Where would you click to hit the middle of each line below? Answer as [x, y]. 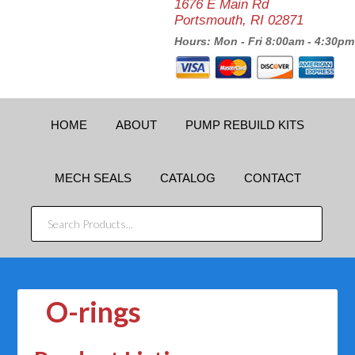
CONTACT [272, 178]
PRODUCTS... [76, 238]
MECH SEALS [93, 178]
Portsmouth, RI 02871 [239, 20]
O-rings [94, 311]
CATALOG [187, 178]
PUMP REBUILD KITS [245, 125]
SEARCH [60, 216]
